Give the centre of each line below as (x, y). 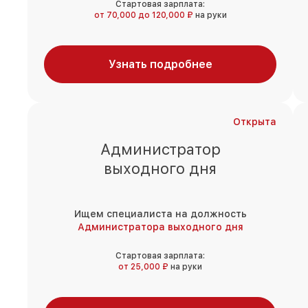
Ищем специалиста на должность (160, 214)
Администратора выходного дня (160, 227)
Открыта (255, 122)
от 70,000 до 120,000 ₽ (144, 15)
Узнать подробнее (160, 65)
